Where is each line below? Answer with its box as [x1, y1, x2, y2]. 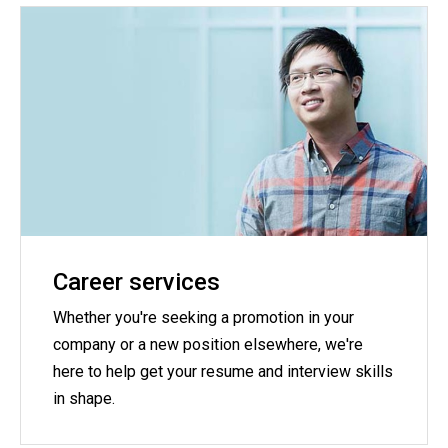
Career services [53, 267, 220, 296]
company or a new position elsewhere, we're [53, 334, 363, 354]
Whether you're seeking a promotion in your [53, 307, 354, 327]
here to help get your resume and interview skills [53, 361, 393, 381]
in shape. [53, 388, 115, 408]
